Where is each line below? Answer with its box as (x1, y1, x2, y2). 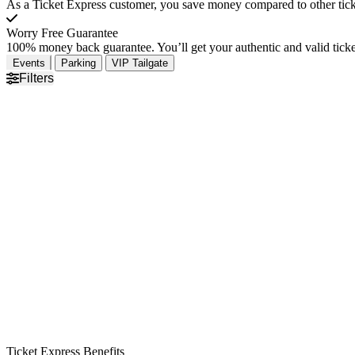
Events (13, 57, 45, 70)
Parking (61, 57, 96, 70)
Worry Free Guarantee (6, 26, 118, 40)
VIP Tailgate (112, 57, 168, 70)
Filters (19, 71, 54, 86)
